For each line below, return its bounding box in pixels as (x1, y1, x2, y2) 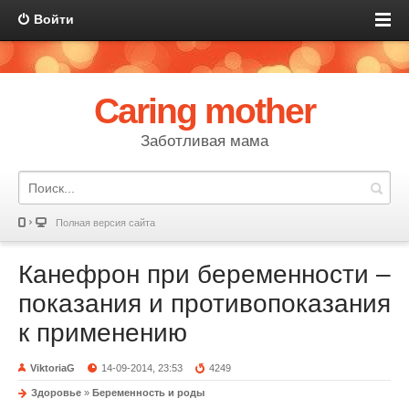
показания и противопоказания (18, 289, 391, 318)
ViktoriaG (30, 362, 75, 373)
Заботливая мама (141, 132, 268, 150)
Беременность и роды (92, 387, 204, 398)
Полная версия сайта (56, 217, 155, 228)
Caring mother (93, 91, 316, 131)
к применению (18, 319, 187, 347)
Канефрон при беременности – (18, 260, 391, 288)
